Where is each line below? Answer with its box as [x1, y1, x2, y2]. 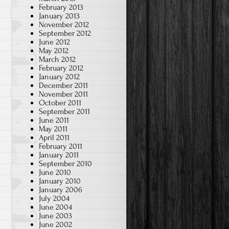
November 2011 [39, 89, 88, 99]
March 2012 [39, 54, 76, 64]
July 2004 [39, 193, 70, 203]
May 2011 [39, 124, 67, 133]
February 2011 [39, 141, 82, 151]
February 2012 [39, 63, 83, 73]
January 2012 [39, 72, 80, 81]
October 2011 [39, 98, 81, 107]
